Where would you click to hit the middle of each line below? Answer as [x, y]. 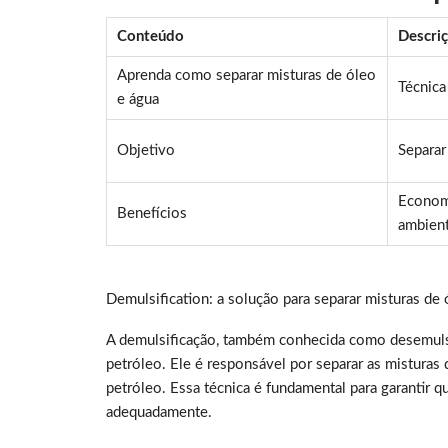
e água [138, 100]
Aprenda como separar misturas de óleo [246, 76]
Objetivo [146, 151]
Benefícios [152, 214]
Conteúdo [150, 37]
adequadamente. [159, 413]
